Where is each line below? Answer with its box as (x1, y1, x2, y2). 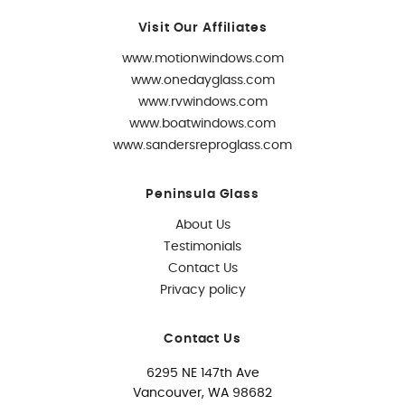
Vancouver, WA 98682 (133, 387, 272, 400)
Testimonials (164, 240, 241, 253)
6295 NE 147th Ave (146, 367, 259, 380)
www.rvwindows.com (137, 96, 268, 108)
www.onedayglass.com (130, 74, 275, 87)
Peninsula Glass (146, 188, 259, 201)
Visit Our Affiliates (137, 22, 268, 34)
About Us (174, 219, 231, 231)
